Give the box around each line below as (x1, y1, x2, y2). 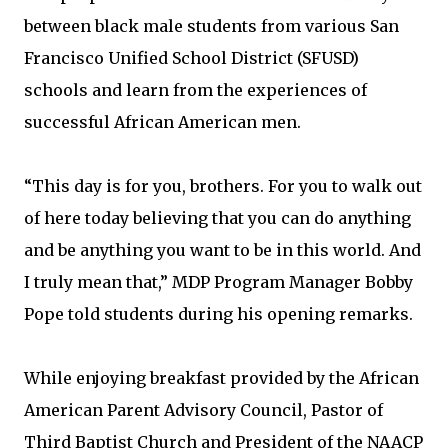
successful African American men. (24, 112, 301, 132)
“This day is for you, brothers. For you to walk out (24, 176, 422, 196)
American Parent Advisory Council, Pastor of (24, 400, 383, 420)
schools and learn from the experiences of (24, 80, 367, 100)
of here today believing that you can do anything (24, 208, 411, 228)
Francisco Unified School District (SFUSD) (24, 48, 359, 68)
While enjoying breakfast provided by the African (24, 368, 419, 388)
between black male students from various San (24, 16, 399, 36)
